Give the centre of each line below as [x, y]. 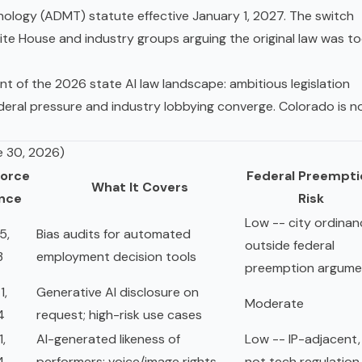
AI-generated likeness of [108, 339]
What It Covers [140, 187]
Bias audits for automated [114, 234]
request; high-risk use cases [119, 315]
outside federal [290, 246]
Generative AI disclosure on [118, 293]
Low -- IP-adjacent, [303, 339]
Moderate [274, 304]
